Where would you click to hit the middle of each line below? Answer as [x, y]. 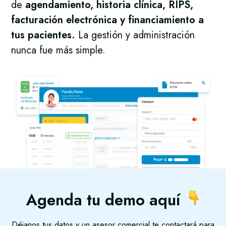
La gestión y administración [135, 35]
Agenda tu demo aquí [103, 200]
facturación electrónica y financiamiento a [108, 20]
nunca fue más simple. [59, 50]
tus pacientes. [43, 35]
